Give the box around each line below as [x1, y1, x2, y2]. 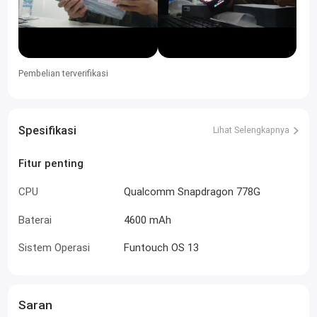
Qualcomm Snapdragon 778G [124, 184, 261, 198]
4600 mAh [124, 212, 172, 226]
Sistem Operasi [18, 241, 91, 255]
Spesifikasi [18, 123, 77, 137]
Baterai [18, 212, 52, 226]
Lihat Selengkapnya [213, 125, 290, 135]
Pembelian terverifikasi [18, 67, 109, 79]
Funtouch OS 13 [124, 241, 200, 255]
